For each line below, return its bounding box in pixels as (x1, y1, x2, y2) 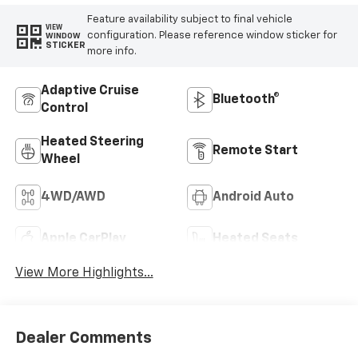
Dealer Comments (14, 330, 152, 347)
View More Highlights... (14, 266, 153, 280)
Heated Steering (40, 135, 144, 149)
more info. (86, 46, 137, 58)
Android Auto (213, 190, 294, 204)
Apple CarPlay (40, 232, 126, 245)
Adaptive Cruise (40, 84, 139, 97)
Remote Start (213, 144, 298, 157)
